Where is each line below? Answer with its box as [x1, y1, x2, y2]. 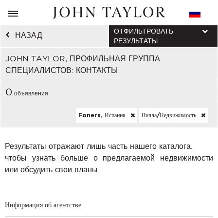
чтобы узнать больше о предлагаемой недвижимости [5, 153, 213, 162]
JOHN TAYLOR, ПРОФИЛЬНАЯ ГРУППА [5, 54, 160, 63]
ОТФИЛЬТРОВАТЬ [114, 27, 173, 35]
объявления [12, 90, 48, 96]
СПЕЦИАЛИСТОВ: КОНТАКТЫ [5, 66, 118, 74]
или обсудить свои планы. [5, 165, 100, 174]
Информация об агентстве [5, 202, 81, 209]
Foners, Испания [78, 112, 127, 118]
